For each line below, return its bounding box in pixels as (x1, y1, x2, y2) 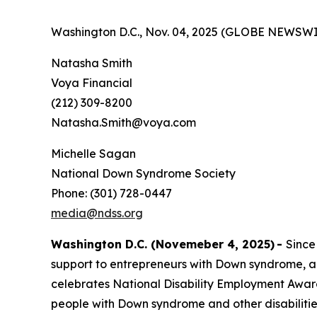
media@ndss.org (51, 206, 143, 221)
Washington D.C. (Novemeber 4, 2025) (51, 237, 275, 252)
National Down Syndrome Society (51, 166, 240, 181)
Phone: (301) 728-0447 (51, 186, 176, 201)
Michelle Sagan (51, 146, 140, 161)
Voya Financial (51, 76, 135, 91)
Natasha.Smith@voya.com (51, 115, 199, 130)
